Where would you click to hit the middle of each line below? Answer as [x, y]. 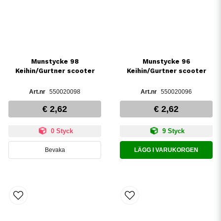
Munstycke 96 [166, 61]
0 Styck [61, 131]
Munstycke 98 [55, 61]
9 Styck [172, 131]
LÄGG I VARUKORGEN [166, 150]
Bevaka [55, 150]
